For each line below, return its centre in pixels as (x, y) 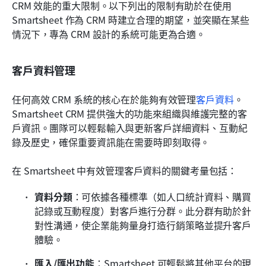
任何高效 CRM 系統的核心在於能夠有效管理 (104, 99)
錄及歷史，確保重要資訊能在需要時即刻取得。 (111, 142)
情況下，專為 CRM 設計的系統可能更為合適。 (109, 34)
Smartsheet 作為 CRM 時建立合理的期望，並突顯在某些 (131, 20)
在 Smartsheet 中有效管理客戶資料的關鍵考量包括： (125, 171)
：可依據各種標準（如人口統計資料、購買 (162, 197)
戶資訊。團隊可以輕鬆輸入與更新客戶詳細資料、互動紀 (130, 128)
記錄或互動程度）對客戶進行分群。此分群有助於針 (143, 211)
